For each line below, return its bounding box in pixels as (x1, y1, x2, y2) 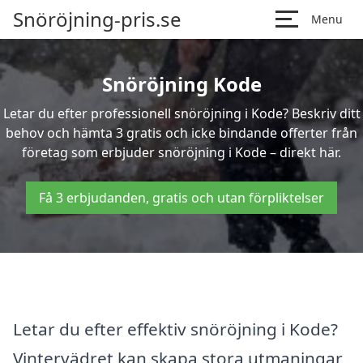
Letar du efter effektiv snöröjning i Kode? (13, 317, 338, 340)
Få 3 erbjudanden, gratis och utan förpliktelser (39, 189, 324, 207)
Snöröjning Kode (101, 70, 262, 97)
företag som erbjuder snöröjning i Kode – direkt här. (22, 143, 341, 161)
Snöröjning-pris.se (13, 6, 181, 32)
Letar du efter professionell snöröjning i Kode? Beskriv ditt (2, 105, 361, 122)
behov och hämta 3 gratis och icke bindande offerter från (6, 124, 357, 142)
